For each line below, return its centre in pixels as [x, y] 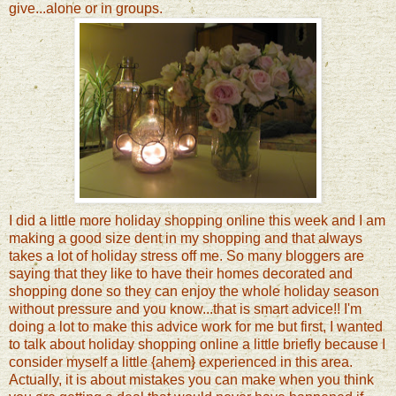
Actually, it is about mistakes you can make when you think [191, 379]
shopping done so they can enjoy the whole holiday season [194, 291]
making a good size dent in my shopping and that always [186, 238]
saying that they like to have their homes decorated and [181, 273]
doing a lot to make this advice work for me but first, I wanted [196, 326]
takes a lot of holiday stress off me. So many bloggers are [187, 255]
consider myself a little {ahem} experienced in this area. [181, 362]
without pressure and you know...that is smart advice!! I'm [185, 308]
